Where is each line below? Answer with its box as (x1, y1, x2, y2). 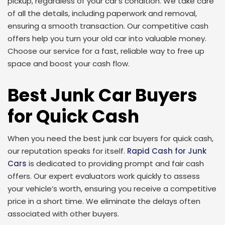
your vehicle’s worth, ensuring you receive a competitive (8, 183, 216, 194)
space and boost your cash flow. (8, 58, 130, 69)
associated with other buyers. (8, 208, 119, 219)
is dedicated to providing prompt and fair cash (27, 158, 204, 169)
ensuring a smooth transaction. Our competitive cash (8, 21, 208, 31)
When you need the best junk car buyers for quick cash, (8, 133, 213, 144)
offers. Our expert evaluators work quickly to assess (8, 171, 200, 181)
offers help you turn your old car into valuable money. (8, 33, 206, 44)
